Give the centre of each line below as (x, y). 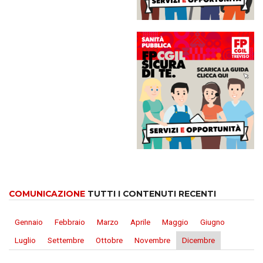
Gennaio (29, 222)
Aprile (140, 222)
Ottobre (109, 240)
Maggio (175, 222)
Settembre (66, 240)
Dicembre (198, 240)
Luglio (25, 240)
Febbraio (70, 222)
